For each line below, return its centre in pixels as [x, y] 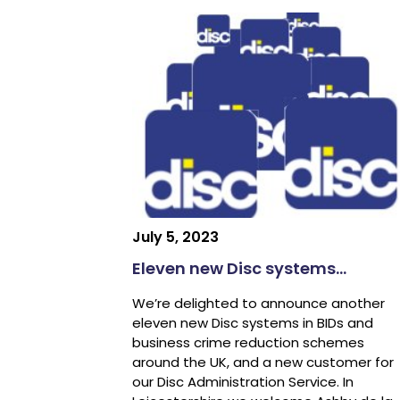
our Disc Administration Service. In [242, 382]
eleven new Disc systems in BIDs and [252, 323]
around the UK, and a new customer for [262, 362]
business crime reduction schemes [248, 343]
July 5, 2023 [175, 237]
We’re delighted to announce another [258, 304]
